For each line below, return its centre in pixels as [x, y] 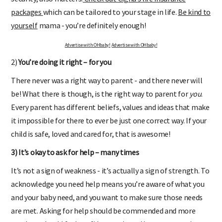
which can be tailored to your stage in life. [111, 12]
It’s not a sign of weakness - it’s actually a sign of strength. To [110, 170]
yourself [24, 25]
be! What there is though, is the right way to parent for [100, 93]
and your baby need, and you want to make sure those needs [107, 197]
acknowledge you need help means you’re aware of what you [108, 184]
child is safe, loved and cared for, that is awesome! [91, 134]
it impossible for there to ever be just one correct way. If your [109, 120]
